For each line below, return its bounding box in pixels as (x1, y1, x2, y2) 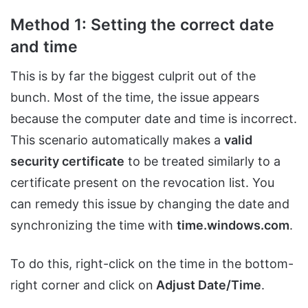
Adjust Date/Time (153, 278, 261, 293)
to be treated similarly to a (124, 154, 280, 169)
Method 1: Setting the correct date (10, 14, 274, 34)
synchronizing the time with (10, 218, 177, 233)
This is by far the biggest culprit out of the (10, 69, 256, 84)
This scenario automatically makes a (10, 133, 224, 148)
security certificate (10, 154, 124, 169)
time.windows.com (177, 218, 289, 233)
